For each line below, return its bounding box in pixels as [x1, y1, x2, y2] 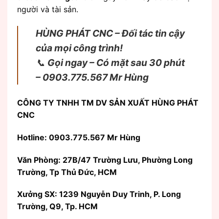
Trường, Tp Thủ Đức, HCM [17, 167, 117, 177]
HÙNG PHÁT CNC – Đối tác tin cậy [36, 27, 185, 40]
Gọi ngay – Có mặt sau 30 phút [47, 57, 185, 69]
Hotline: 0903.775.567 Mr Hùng [17, 132, 140, 142]
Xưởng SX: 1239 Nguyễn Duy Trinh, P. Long [17, 189, 181, 199]
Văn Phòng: [17, 154, 63, 165]
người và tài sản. [17, 4, 78, 15]
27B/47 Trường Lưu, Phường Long [63, 154, 193, 165]
